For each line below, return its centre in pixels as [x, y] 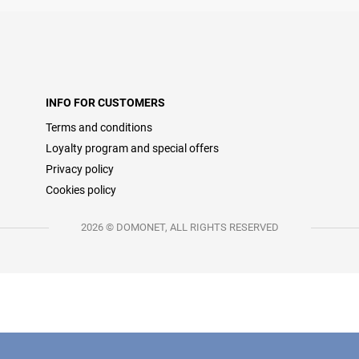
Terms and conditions [99, 127]
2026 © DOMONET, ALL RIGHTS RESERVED [179, 227]
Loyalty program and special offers [132, 148]
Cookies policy [81, 190]
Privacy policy [80, 169]
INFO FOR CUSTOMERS [105, 103]
